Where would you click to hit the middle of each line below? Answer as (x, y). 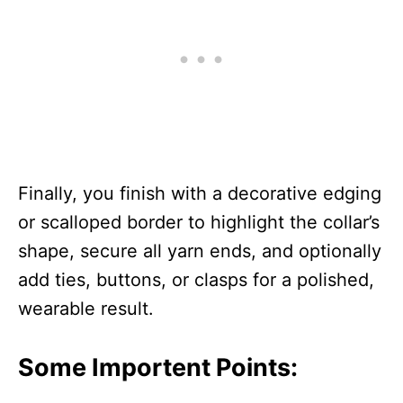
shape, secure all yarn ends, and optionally (200, 251)
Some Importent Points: (158, 367)
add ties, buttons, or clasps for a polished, (196, 279)
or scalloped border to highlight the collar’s (199, 222)
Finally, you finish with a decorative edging (200, 193)
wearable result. (86, 308)
